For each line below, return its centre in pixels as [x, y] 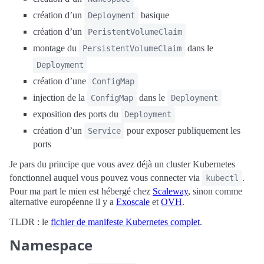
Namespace [51, 245]
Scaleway [170, 191]
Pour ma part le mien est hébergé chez [81, 191]
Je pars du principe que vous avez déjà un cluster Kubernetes [122, 164]
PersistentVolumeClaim [132, 48]
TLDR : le [30, 222]
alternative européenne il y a [63, 202]
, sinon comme [215, 191]
